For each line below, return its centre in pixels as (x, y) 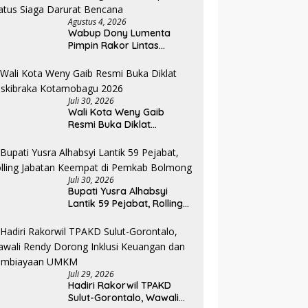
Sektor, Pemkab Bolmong (127, 58)
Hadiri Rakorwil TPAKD (120, 286)
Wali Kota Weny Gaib (117, 112)
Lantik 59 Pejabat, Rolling (126, 204)
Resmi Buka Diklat (110, 125)
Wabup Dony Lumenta (120, 33)
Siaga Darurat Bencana (122, 83)
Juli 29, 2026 (91, 274)
